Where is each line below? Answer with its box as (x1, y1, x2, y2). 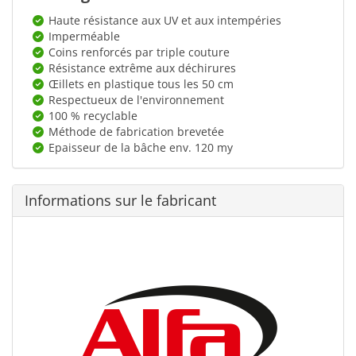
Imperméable (48, 28, 120, 44)
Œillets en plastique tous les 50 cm (48, 75, 234, 91)
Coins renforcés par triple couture (48, 44, 230, 60)
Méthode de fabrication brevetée (48, 123, 224, 139)
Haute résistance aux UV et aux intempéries (48, 12, 281, 28)
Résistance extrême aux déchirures (48, 60, 236, 75)
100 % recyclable (48, 107, 137, 123)
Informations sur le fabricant (25, 190, 216, 210)
